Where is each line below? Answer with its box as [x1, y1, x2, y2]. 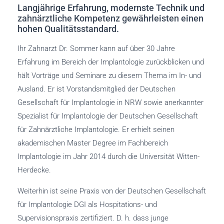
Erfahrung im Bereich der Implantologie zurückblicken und [17, 57, 204, 67]
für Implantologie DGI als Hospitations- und [17, 199, 157, 209]
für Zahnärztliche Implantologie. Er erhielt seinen [17, 125, 174, 134]
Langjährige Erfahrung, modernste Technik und [17, 2, 204, 13]
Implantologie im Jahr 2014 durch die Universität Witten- [17, 152, 199, 161]
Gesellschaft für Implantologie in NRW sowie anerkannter [17, 98, 203, 107]
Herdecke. [17, 165, 51, 175]
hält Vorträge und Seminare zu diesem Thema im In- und [17, 71, 201, 80]
